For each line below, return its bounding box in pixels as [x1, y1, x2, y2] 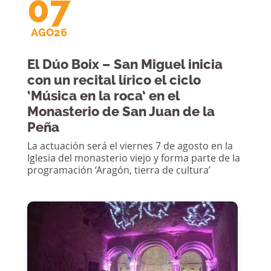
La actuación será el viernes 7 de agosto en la [27, 142, 233, 152]
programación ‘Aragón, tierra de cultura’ [27, 166, 211, 176]
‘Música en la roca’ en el [27, 87, 180, 103]
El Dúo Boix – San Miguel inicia [27, 56, 223, 72]
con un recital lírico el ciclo [27, 71, 201, 88]
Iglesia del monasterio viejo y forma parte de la [27, 154, 240, 164]
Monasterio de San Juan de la [27, 103, 215, 119]
